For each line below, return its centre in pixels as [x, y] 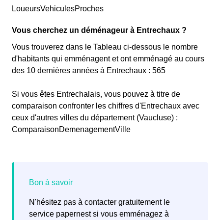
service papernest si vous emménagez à [99, 214]
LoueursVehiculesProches [58, 9]
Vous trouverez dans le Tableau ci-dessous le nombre [105, 47]
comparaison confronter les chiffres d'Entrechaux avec [106, 106]
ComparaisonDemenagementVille [71, 130]
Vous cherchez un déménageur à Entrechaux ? [99, 30]
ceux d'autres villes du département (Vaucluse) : [95, 118]
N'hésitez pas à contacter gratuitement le [99, 202]
